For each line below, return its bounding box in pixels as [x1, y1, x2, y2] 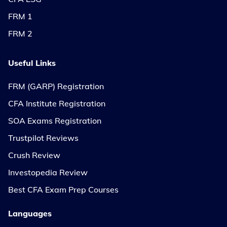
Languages [8, 208, 52, 218]
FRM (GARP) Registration [8, 81, 104, 91]
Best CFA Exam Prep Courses [8, 184, 119, 195]
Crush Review [8, 149, 60, 160]
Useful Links [8, 57, 56, 68]
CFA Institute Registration [8, 98, 105, 108]
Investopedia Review [8, 167, 88, 177]
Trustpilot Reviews [8, 132, 79, 143]
